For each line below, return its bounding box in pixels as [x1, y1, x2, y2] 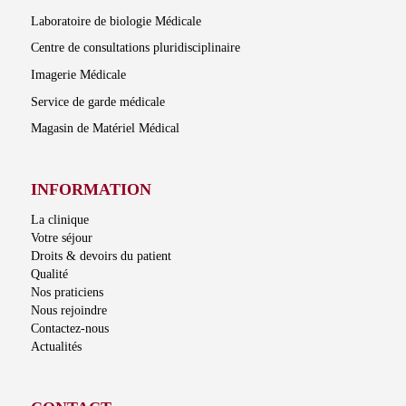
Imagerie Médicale [30, 67, 126, 82]
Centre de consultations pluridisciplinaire [30, 41, 240, 55]
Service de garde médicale [30, 94, 165, 109]
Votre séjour [30, 231, 92, 246]
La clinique [30, 213, 89, 227]
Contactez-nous [30, 322, 109, 336]
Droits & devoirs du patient [30, 249, 171, 264]
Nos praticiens [30, 285, 103, 300]
